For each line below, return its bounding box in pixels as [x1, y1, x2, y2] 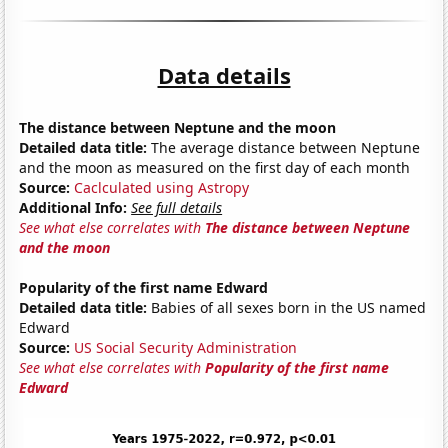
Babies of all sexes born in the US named [147, 297, 427, 317]
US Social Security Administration [74, 337, 298, 357]
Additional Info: [19, 197, 128, 217]
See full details [131, 197, 223, 217]
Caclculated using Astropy [74, 177, 250, 197]
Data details [157, 59, 291, 90]
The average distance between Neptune [147, 137, 421, 157]
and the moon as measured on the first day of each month [19, 157, 411, 177]
